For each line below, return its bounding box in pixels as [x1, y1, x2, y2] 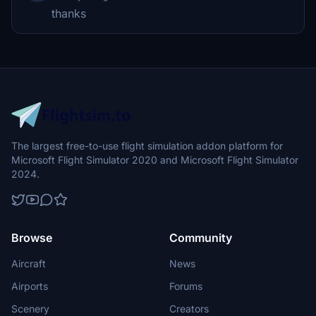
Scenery [11, 303, 49, 315]
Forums [169, 280, 202, 292]
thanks [51, 6, 86, 20]
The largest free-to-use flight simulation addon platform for [11, 140, 283, 152]
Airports [11, 280, 48, 292]
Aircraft [11, 257, 46, 269]
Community [169, 231, 232, 245]
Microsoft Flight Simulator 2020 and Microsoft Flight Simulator [11, 154, 298, 166]
